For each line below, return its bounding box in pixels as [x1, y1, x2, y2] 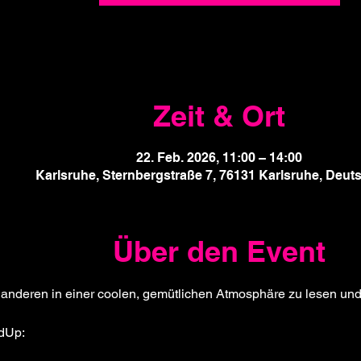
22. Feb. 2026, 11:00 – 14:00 [136, 150, 303, 165]
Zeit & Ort [153, 98, 286, 133]
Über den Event [113, 234, 326, 268]
